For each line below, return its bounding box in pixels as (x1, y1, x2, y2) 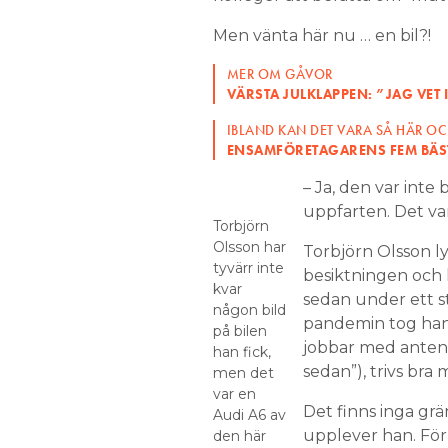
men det (212, 364, 274, 382)
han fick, (212, 343, 271, 361)
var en (212, 385, 256, 403)
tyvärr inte (212, 259, 284, 277)
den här (212, 427, 266, 445)
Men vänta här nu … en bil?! (212, 26, 431, 45)
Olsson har (212, 238, 286, 256)
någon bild (212, 301, 286, 319)
